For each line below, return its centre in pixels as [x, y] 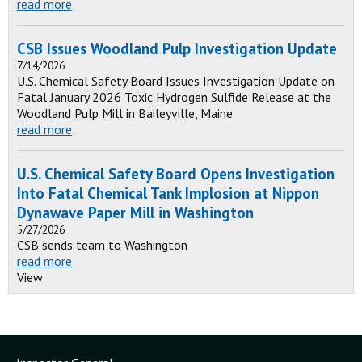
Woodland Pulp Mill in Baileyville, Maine [125, 113]
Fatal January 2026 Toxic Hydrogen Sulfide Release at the [174, 97]
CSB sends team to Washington [102, 245]
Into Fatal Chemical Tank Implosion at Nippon [168, 193]
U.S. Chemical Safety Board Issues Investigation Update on [176, 81]
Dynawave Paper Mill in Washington [135, 213]
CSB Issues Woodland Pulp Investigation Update [177, 48]
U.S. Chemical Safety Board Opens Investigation [176, 174]
